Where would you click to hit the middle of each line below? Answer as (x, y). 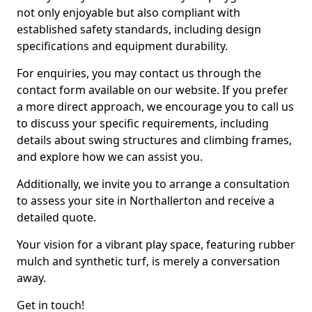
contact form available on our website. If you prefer (153, 90)
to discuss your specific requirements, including (143, 123)
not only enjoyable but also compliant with (128, 13)
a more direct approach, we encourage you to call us (155, 107)
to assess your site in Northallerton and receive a (146, 201)
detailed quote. (56, 217)
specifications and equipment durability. (122, 46)
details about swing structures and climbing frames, (154, 140)
